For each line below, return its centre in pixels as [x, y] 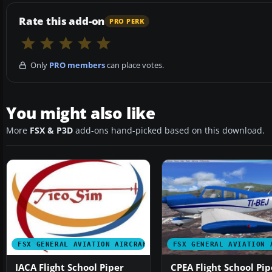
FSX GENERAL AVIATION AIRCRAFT [85, 244]
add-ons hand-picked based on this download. [169, 131]
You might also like [81, 113]
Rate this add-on [62, 21]
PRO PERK [127, 21]
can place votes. [134, 65]
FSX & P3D [51, 131]
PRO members [77, 65]
